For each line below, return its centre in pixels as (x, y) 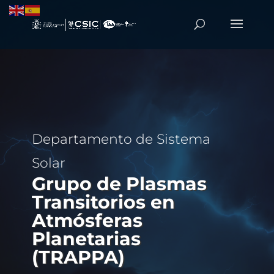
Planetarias (86, 239)
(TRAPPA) (78, 257)
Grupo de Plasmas (119, 184)
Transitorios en (103, 202)
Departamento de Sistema (121, 139)
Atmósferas (87, 220)
